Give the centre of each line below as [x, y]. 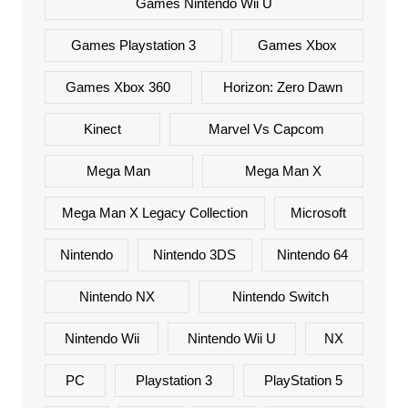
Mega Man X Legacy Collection [154, 213]
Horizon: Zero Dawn [282, 87]
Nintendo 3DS [195, 255]
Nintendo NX [117, 297]
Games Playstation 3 [133, 46]
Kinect [102, 129]
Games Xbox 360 [118, 87]
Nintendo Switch [281, 297]
